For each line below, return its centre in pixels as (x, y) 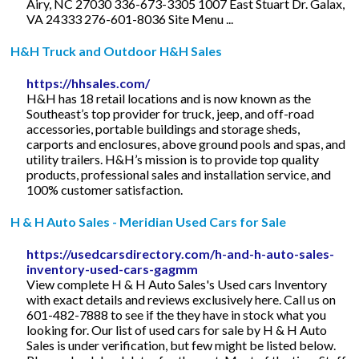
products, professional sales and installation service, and (179, 174)
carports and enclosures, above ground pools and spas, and (186, 143)
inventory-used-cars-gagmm (113, 268)
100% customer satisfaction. (105, 189)
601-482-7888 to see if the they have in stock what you (177, 314)
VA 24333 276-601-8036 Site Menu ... (130, 18)
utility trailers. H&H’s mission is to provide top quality (173, 159)
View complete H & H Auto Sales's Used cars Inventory (177, 284)
